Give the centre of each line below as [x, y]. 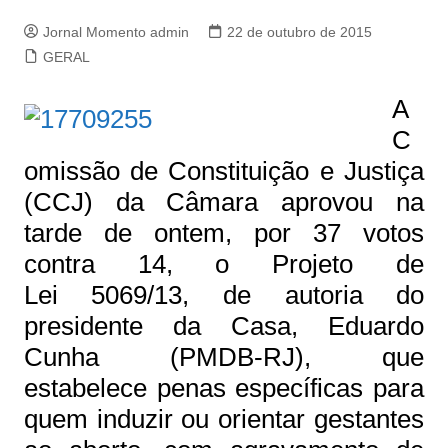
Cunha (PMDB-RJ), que [224, 357]
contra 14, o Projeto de [224, 264]
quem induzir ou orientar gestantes [224, 419]
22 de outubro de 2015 [299, 32]
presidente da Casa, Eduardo [224, 326]
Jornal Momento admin [115, 32]
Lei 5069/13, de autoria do [224, 295]
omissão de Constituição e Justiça [224, 171]
